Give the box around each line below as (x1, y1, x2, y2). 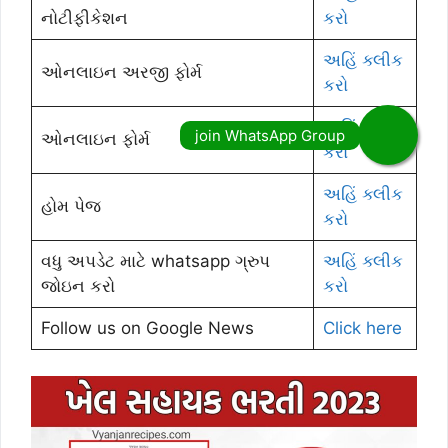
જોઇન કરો (40, 276, 115, 296)
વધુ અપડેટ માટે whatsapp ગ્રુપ (40, 251, 270, 271)
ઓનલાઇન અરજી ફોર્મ (40, 62, 202, 82)
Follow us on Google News (40, 318, 254, 338)
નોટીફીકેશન (40, 8, 128, 28)
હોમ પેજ (40, 196, 101, 216)
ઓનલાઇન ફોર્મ (40, 129, 150, 149)
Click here (322, 318, 402, 338)
